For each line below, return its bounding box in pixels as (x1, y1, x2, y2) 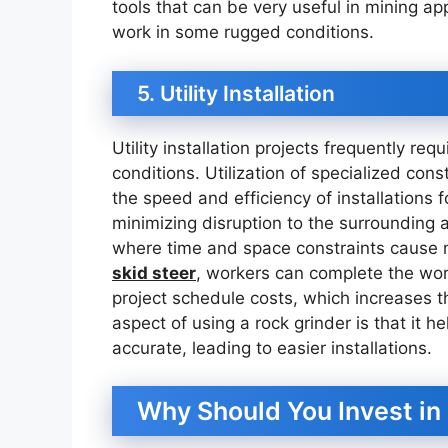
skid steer (112, 262, 196, 283)
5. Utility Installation (137, 80, 335, 106)
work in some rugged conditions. (112, 22, 374, 43)
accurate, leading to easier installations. (112, 337, 432, 358)
